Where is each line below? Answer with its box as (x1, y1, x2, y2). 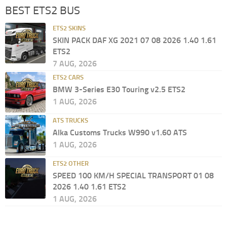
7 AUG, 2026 (53, 58, 97, 68)
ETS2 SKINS (53, 24, 86, 32)
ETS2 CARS (53, 73, 84, 81)
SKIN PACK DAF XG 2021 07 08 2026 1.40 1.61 (53, 35, 216, 45)
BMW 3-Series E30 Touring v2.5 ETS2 (53, 84, 185, 94)
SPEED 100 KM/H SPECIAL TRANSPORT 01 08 (53, 170, 214, 180)
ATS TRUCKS (53, 116, 88, 124)
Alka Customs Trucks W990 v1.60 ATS (53, 127, 187, 137)
